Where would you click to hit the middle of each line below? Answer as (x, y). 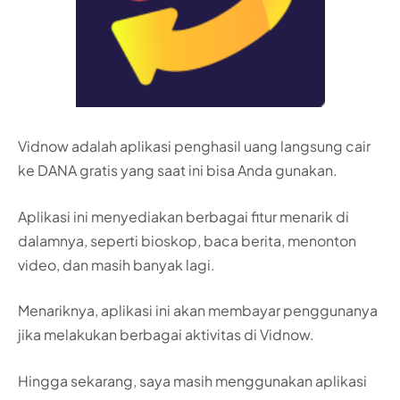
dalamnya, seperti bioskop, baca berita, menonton (187, 240)
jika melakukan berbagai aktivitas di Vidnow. (166, 335)
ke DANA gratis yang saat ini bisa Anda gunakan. (178, 171)
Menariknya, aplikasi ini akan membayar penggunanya (198, 311)
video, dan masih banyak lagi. (117, 264)
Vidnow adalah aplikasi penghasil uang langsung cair (194, 146)
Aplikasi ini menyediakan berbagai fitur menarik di (183, 216)
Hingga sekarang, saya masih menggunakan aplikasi (192, 380)
